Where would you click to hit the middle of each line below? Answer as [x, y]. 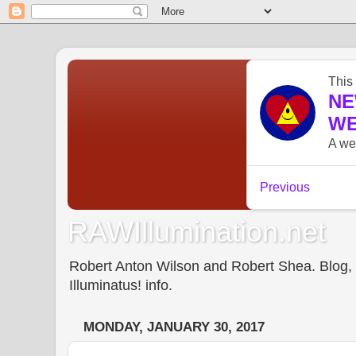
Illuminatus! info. [121, 285]
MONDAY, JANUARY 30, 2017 [174, 327]
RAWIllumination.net [197, 231]
